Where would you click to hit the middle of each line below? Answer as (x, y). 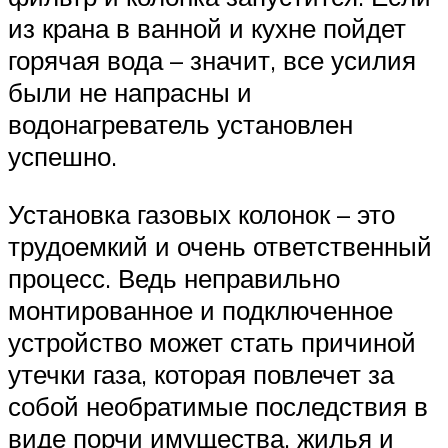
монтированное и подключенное (200, 309)
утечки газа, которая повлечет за (201, 373)
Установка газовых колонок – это (201, 213)
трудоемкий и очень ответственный (220, 245)
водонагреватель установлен (180, 124)
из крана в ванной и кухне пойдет (207, 28)
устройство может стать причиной (212, 341)
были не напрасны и (130, 92)
